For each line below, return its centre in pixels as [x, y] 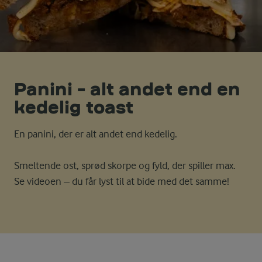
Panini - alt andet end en [127, 89]
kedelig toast [74, 108]
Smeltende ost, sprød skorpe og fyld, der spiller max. [125, 166]
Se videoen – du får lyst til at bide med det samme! [122, 182]
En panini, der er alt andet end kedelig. [96, 134]
